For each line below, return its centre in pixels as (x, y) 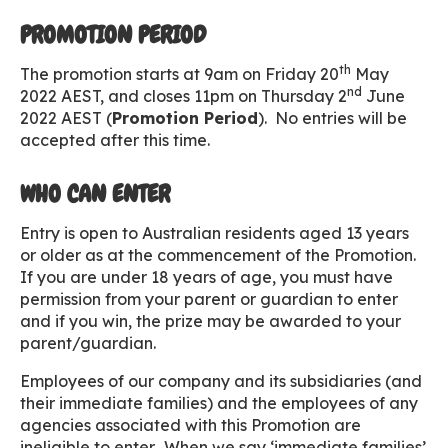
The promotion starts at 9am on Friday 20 (179, 74)
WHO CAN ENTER (95, 193)
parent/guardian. (88, 343)
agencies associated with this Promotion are (190, 425)
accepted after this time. (115, 140)
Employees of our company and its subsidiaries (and (221, 381)
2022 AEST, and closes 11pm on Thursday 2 (183, 96)
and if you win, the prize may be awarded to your (210, 321)
